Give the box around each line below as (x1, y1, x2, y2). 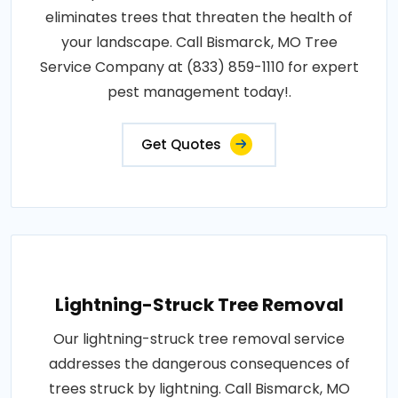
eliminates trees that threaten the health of (45, 7, 353, 28)
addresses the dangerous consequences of (48, 354, 350, 375)
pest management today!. (107, 82, 291, 103)
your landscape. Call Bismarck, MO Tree (60, 32, 338, 53)
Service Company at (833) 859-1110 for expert (39, 57, 359, 78)
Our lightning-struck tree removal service (53, 329, 345, 350)
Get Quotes (141, 135, 221, 155)
